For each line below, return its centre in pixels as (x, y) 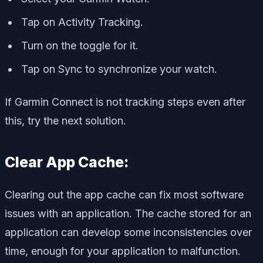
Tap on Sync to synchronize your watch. (119, 69)
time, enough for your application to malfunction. (123, 251)
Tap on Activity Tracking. (82, 22)
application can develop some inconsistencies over (128, 232)
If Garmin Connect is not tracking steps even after (125, 102)
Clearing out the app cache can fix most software (124, 194)
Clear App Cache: (67, 162)
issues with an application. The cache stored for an (128, 213)
